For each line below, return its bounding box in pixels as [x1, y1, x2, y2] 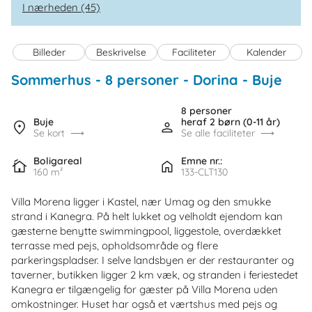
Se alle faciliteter [181, 127, 255, 140]
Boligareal [33, 155, 82, 168]
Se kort [33, 127, 65, 140]
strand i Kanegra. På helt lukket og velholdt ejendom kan [11, 210, 283, 224]
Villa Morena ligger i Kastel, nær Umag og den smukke [11, 195, 271, 209]
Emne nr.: [181, 155, 222, 168]
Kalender [246, 46, 286, 59]
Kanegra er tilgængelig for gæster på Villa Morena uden [11, 283, 278, 297]
